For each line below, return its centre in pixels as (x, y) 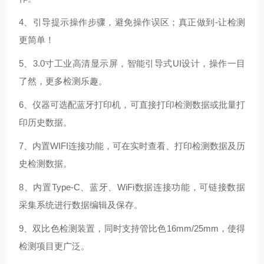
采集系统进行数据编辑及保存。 (81, 205)
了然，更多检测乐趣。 (63, 81)
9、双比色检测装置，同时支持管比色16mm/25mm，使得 (132, 228)
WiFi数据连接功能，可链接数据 (181, 187)
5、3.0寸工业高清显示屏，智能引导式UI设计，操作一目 (132, 63)
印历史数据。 (45, 122)
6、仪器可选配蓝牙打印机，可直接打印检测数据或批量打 (132, 105)
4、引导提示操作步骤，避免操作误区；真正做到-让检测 (132, 22)
